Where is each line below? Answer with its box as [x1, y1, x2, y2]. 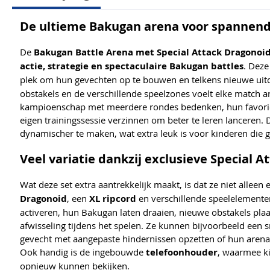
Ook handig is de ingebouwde [20, 246, 146, 259]
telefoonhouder [146, 246, 218, 259]
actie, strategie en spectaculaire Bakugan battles [20, 60, 243, 73]
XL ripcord [89, 192, 136, 206]
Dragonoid [20, 192, 67, 206]
